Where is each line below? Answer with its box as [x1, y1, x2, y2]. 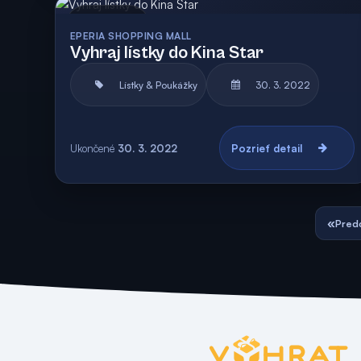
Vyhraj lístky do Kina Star [70, 43, 264, 63]
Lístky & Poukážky [119, 78, 197, 91]
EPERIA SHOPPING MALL [70, 30, 192, 42]
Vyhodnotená [289, 20, 351, 31]
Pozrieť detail [230, 141, 302, 155]
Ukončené [70, 141, 114, 155]
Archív [114, 20, 141, 31]
